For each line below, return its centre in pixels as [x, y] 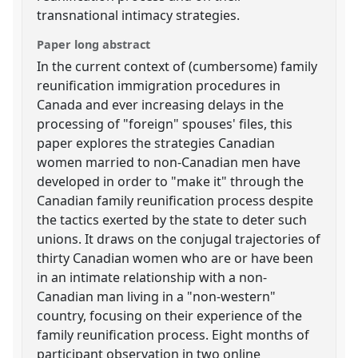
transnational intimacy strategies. [139, 15]
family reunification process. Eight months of [173, 334]
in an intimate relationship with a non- [152, 277]
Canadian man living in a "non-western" [157, 296]
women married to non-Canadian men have [169, 162]
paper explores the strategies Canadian [156, 143]
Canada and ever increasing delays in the [161, 104]
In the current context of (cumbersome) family [177, 66]
